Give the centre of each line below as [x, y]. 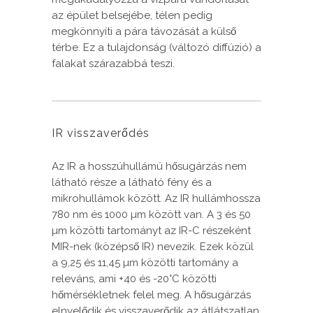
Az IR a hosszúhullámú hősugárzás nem [149, 167]
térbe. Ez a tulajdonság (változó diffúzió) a [156, 48]
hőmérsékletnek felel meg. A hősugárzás [151, 295]
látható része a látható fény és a [132, 183]
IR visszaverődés [101, 133]
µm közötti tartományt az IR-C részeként [151, 231]
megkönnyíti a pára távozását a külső [144, 32]
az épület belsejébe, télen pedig [132, 16]
